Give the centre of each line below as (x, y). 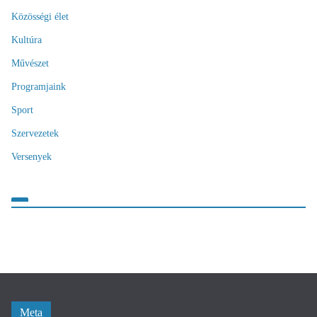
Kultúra (27, 40)
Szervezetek (35, 133)
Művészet (30, 63)
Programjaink (39, 86)
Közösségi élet (40, 16)
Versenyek (31, 156)
